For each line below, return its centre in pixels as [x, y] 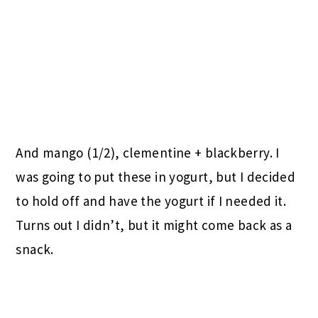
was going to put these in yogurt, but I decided [156, 177]
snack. [35, 250]
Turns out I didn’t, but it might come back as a [154, 225]
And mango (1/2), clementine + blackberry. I [148, 153]
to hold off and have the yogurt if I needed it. [151, 201]
